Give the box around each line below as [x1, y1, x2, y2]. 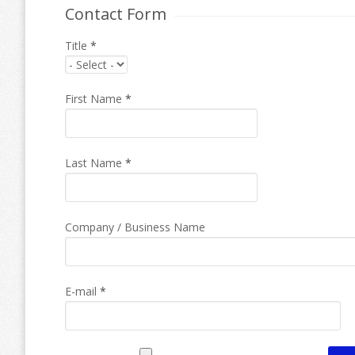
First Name [65, 91, 125, 106]
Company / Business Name [65, 219, 205, 235]
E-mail [65, 284, 100, 299]
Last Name [65, 155, 125, 170]
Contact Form [65, 3, 166, 25]
